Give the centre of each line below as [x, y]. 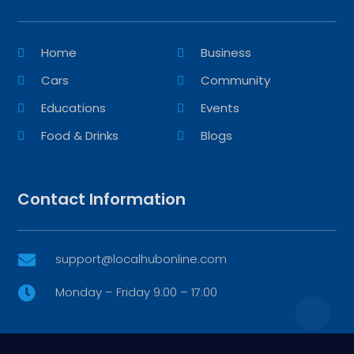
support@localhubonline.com [141, 258]
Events [220, 107]
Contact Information [102, 199]
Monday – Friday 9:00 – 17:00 [136, 292]
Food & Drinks [80, 135]
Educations [74, 107]
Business [226, 52]
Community [235, 80]
